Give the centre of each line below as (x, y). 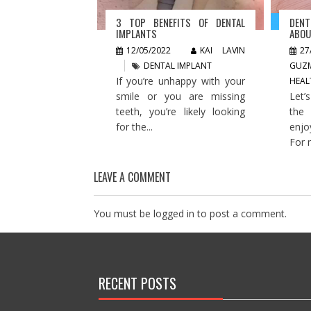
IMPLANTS (136, 33)
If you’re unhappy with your (180, 81)
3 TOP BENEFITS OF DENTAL (180, 22)
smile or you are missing (180, 96)
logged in (174, 213)
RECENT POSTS (137, 283)
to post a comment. (240, 213)
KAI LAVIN (222, 50)
